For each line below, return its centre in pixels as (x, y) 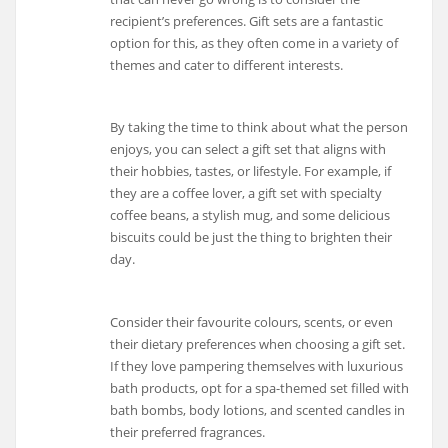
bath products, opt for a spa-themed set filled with (260, 387)
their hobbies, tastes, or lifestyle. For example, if (251, 171)
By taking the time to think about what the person (259, 127)
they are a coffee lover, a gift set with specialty (246, 193)
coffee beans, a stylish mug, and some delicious (250, 215)
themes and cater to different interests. (227, 64)
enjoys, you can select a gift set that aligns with (248, 149)
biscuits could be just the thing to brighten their (251, 237)
